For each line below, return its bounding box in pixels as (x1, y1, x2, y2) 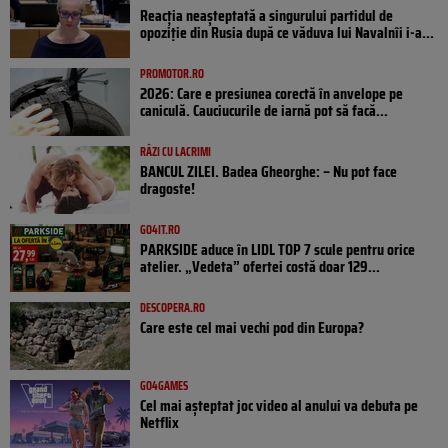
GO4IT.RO (140, 220, 180, 240)
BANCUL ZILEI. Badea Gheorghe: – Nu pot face (140, 159, 397, 185)
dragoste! (140, 176, 195, 202)
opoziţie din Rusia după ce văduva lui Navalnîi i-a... (140, 20, 434, 46)
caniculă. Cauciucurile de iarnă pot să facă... (140, 98, 388, 124)
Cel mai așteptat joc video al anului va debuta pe (140, 393, 418, 419)
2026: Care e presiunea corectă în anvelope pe (140, 81, 403, 107)
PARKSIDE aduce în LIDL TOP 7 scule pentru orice (140, 237, 415, 263)
